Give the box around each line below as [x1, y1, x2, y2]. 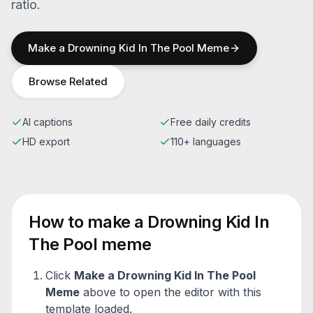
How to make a [29, 212, 148, 232]
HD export [22, 136, 70, 147]
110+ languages [170, 136, 241, 147]
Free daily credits [170, 116, 251, 128]
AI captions [22, 116, 73, 128]
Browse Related [29, 75, 108, 88]
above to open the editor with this [80, 285, 261, 299]
